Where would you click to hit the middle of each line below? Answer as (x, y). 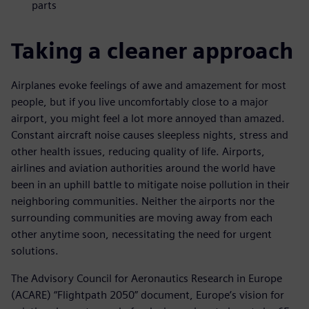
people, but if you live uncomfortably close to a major (140, 101)
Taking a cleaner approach (152, 50)
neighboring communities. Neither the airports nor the (143, 201)
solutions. (35, 250)
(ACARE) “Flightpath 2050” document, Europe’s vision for (148, 295)
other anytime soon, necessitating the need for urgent (141, 234)
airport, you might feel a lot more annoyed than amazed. (148, 118)
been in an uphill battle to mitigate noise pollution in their (150, 184)
